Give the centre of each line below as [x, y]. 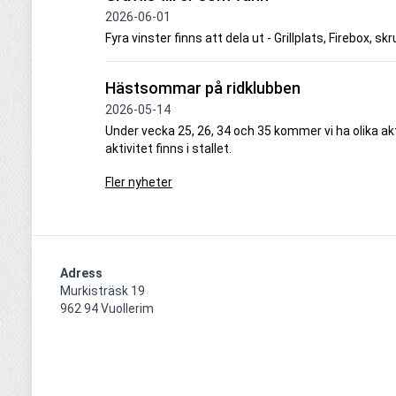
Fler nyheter [139, 183]
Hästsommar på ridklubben [203, 88]
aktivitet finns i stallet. [168, 149]
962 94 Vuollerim [107, 309]
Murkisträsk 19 [103, 291]
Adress [81, 274]
